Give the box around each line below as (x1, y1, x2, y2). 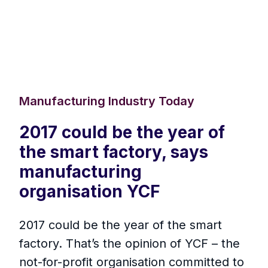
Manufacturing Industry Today (19, 94, 194, 109)
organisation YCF (19, 181, 160, 202)
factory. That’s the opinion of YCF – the (19, 236, 240, 251)
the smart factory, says (19, 142, 208, 163)
